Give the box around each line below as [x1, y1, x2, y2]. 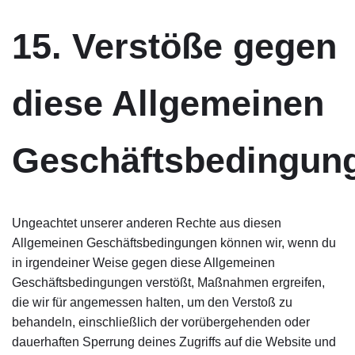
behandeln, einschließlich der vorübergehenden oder [12, 315, 310, 329]
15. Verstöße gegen [12, 26, 337, 67]
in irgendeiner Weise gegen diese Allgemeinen [12, 256, 275, 269]
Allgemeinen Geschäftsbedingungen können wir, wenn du [12, 236, 336, 250]
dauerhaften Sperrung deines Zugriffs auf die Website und [12, 335, 336, 349]
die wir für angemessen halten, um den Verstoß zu [12, 296, 292, 309]
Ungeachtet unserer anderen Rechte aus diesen [12, 216, 281, 230]
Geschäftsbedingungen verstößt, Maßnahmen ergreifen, [12, 276, 325, 289]
